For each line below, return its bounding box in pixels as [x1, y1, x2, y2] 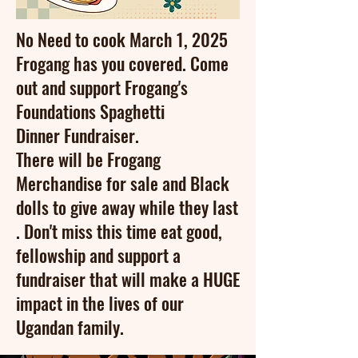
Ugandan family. [16, 313, 124, 340]
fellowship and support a [16, 241, 181, 268]
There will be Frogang [16, 145, 161, 172]
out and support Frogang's [16, 74, 188, 100]
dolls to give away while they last [16, 193, 238, 220]
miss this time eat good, [58, 217, 222, 244]
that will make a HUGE [86, 265, 240, 292]
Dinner [16, 121, 64, 148]
